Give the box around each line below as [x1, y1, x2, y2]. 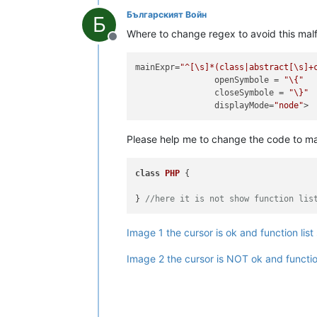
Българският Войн [127, 8, 207, 20]
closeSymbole [214, 88, 275, 98]
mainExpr [135, 62, 175, 72]
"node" [274, 100, 304, 110]
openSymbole [214, 75, 270, 85]
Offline [112, 36, 147, 51]
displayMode [214, 100, 270, 110]
